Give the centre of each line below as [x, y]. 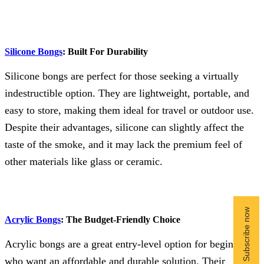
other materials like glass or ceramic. [84, 161]
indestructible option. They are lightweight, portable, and [127, 93]
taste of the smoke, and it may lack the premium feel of [123, 144]
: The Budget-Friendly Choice [121, 219]
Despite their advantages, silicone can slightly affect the [124, 127]
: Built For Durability [105, 51]
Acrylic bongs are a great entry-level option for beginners [128, 244]
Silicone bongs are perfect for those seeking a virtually [122, 76]
